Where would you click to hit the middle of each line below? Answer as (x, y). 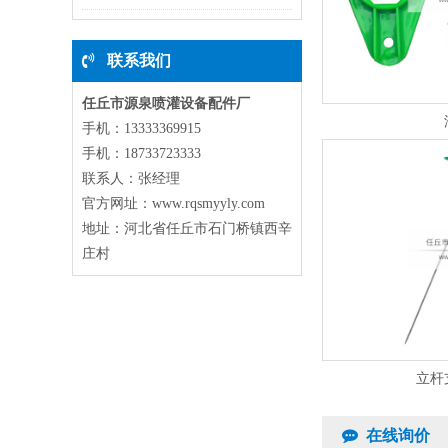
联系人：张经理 (131, 178)
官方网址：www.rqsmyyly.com (173, 203)
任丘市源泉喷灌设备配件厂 (166, 103)
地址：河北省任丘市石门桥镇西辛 (187, 228)
